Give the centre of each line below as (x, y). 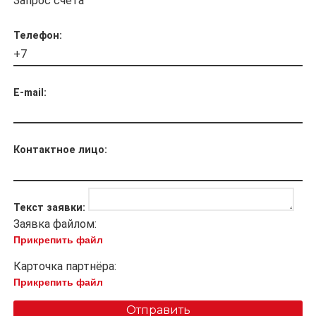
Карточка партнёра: (65, 266)
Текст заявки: (49, 207)
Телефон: (38, 35)
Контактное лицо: (60, 150)
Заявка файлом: (55, 224)
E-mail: (30, 92)
